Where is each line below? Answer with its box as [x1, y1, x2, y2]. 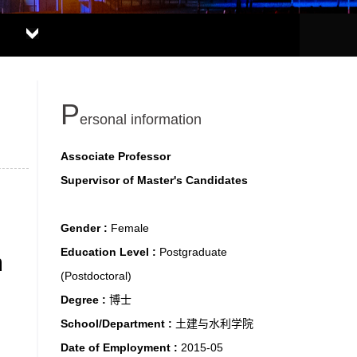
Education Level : [61, 245, 159, 258]
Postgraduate [159, 245, 227, 258]
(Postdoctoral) [61, 269, 131, 282]
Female [111, 222, 149, 234]
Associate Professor [61, 150, 171, 163]
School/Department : [61, 317, 175, 330]
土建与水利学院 [175, 317, 253, 330]
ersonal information [80, 112, 202, 127]
